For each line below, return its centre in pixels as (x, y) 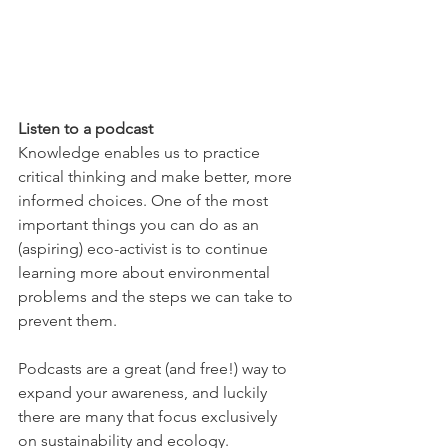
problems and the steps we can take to (157, 297)
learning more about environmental (146, 273)
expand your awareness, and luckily (144, 393)
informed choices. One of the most (145, 201)
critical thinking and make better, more (157, 177)
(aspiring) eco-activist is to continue (145, 249)
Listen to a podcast (85, 129)
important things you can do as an (140, 225)
